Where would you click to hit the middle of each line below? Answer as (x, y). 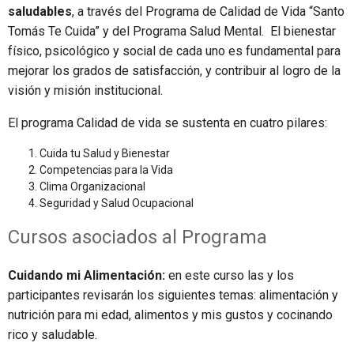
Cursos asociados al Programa (137, 237)
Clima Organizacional (92, 187)
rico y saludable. (53, 335)
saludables (40, 12)
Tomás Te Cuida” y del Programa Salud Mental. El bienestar (172, 32)
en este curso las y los (230, 276)
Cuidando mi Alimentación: (87, 276)
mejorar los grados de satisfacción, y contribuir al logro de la (174, 71)
